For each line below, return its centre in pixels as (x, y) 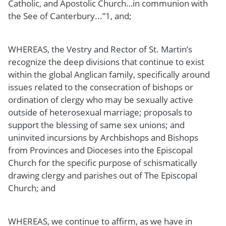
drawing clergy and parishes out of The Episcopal (103, 175)
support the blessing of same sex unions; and (96, 125)
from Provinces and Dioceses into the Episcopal (100, 150)
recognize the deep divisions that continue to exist (106, 62)
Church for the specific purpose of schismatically (103, 162)
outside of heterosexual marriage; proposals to (100, 112)
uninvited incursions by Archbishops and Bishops (103, 137)
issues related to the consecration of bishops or (101, 87)
